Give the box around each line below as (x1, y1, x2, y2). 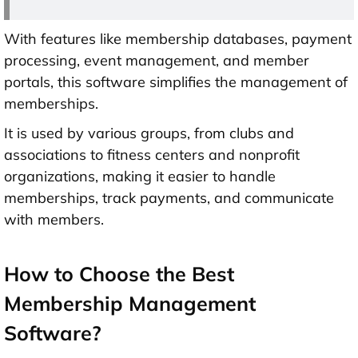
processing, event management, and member (4, 50, 309, 70)
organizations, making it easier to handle (4, 166, 276, 185)
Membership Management (4, 290, 256, 316)
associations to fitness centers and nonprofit (4, 145, 300, 164)
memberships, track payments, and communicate (4, 188, 334, 207)
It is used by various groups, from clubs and (4, 123, 294, 142)
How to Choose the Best (4, 261, 234, 286)
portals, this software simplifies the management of (4, 72, 348, 91)
